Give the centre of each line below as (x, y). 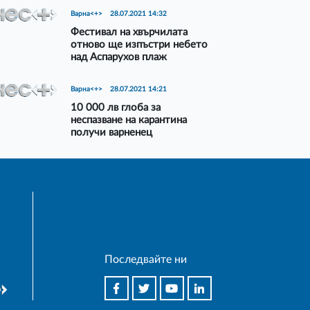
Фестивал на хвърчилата (129, 32)
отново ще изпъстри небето (139, 44)
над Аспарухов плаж (119, 57)
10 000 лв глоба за (116, 108)
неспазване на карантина (129, 120)
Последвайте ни (145, 260)
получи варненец (112, 133)
